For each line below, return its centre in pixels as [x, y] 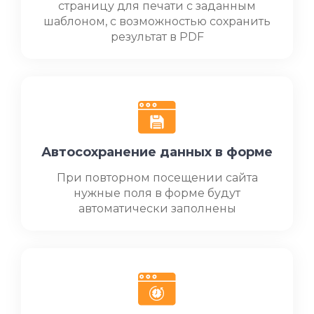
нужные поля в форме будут [157, 193]
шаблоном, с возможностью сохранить [157, 22]
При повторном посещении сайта [157, 178]
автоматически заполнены [157, 209]
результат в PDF [157, 37]
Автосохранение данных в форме [157, 152]
